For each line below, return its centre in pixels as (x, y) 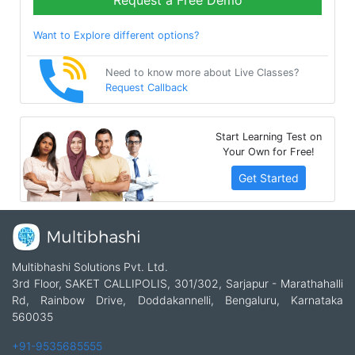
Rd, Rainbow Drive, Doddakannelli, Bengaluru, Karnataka (177, 300)
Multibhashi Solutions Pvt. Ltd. (90, 267)
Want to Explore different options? (116, 36)
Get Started (269, 177)
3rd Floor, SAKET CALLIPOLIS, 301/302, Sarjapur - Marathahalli (177, 284)
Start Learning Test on (269, 136)
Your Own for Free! (269, 151)
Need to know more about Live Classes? (202, 72)
